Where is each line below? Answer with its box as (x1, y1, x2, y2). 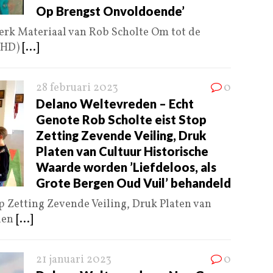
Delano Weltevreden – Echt (36, 96, 194, 112)
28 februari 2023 (36, 80, 118, 96)
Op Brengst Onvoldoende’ (36, 4, 185, 19)
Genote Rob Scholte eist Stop (36, 112, 207, 127)
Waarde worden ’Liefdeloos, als (36, 160, 216, 175)
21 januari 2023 (36, 252, 112, 268)
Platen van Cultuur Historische (36, 144, 208, 159)
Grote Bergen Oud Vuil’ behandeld (36, 175, 231, 191)
